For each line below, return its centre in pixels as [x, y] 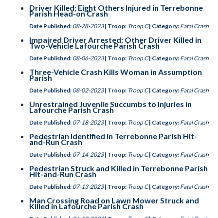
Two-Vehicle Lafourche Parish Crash [94, 45]
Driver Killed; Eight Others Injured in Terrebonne [116, 8]
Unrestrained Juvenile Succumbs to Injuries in [110, 104]
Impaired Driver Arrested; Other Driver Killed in [115, 40]
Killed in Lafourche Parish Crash [86, 206]
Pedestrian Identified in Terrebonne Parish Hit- [113, 136]
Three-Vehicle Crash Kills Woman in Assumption [116, 72]
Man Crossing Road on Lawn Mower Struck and [114, 200]
